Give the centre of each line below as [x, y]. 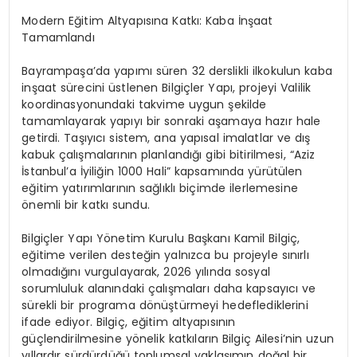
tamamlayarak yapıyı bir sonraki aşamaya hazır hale [171, 121]
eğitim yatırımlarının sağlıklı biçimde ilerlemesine [160, 188]
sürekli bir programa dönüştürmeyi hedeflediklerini [165, 305]
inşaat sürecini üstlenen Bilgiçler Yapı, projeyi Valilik [167, 87]
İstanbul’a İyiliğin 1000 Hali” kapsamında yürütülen [162, 171]
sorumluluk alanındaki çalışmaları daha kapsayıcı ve [169, 288]
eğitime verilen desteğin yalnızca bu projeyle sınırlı [165, 255]
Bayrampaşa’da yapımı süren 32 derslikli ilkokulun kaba [177, 71]
